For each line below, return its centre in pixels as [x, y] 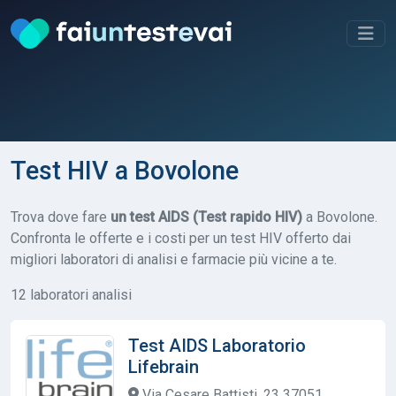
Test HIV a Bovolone [125, 170]
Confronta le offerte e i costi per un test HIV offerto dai [181, 238]
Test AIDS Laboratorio [217, 345]
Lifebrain [164, 366]
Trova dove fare [61, 217]
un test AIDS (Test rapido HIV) [206, 217]
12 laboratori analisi [71, 294]
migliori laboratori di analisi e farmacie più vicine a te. [174, 259]
